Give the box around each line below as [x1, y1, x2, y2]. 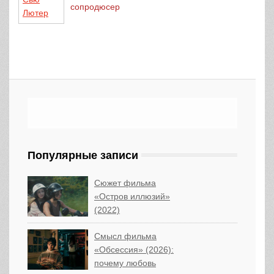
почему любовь [94, 257, 156, 268]
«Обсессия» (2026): [94, 244, 174, 254]
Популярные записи [28, 149, 138, 161]
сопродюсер [70, 1, 120, 12]
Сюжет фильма [94, 177, 156, 188]
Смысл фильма [94, 231, 157, 241]
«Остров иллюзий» [94, 191, 170, 201]
